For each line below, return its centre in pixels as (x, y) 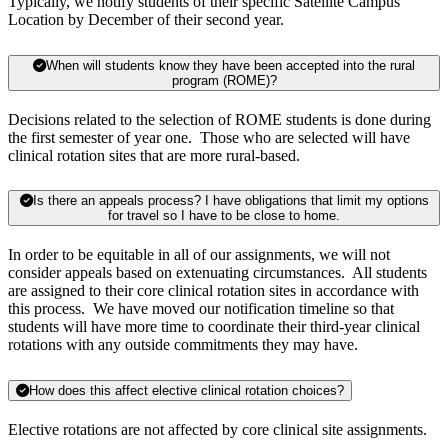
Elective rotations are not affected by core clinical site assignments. (217, 430)
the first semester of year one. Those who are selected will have (209, 137)
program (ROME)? (224, 80)
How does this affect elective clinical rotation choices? (186, 391)
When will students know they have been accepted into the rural (230, 65)
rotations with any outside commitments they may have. (183, 345)
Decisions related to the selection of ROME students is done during (219, 119)
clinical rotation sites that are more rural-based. (154, 155)
